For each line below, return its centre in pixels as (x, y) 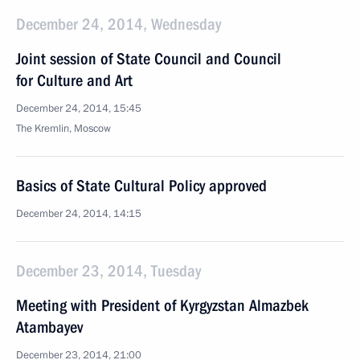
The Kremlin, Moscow (63, 129)
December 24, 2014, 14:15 (79, 214)
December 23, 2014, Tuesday (108, 271)
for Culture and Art (74, 80)
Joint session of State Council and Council (149, 59)
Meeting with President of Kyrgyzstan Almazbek (162, 305)
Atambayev (49, 327)
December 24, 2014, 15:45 (79, 108)
